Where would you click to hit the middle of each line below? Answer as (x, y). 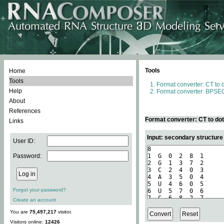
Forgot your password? (39, 190)
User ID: (24, 141)
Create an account (34, 200)
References (25, 111)
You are (20, 212)
